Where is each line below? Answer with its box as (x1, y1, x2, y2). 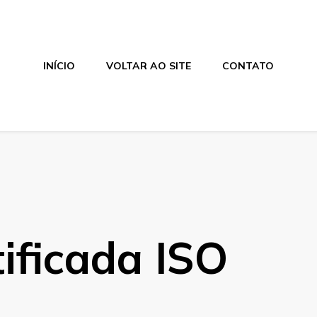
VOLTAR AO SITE (105, 59, 191, 72)
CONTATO (221, 59, 274, 72)
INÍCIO (42, 59, 75, 72)
